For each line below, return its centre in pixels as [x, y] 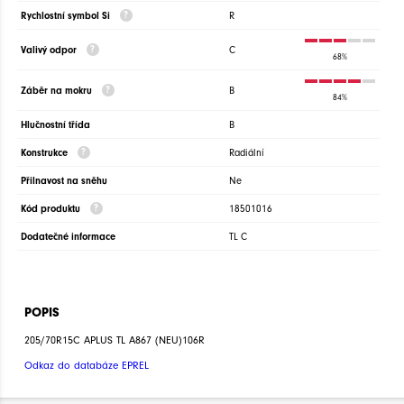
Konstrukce [46, 153]
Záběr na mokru [58, 91]
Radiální [247, 153]
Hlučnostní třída [55, 125]
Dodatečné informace [68, 237]
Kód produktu [52, 209]
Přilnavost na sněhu [64, 181]
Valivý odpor [50, 50]
